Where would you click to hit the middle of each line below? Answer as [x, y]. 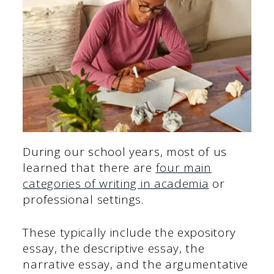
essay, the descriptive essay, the [114, 249]
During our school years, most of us [125, 151]
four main [183, 167]
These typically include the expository [130, 233]
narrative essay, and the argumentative [136, 265]
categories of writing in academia [116, 183]
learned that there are [89, 167]
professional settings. [83, 199]
